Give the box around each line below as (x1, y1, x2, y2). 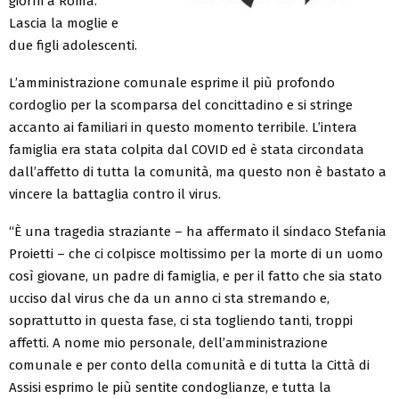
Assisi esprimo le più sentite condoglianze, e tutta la (9, 379, 331, 395)
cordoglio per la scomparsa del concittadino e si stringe (9, 96, 353, 113)
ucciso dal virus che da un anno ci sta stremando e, (9, 289, 330, 306)
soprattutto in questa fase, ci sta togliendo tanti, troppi (9, 312, 353, 329)
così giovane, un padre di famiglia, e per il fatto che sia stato (9, 267, 382, 284)
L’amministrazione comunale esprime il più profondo (9, 74, 335, 91)
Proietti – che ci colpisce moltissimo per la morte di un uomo (9, 245, 383, 262)
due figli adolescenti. (9, 37, 141, 53)
